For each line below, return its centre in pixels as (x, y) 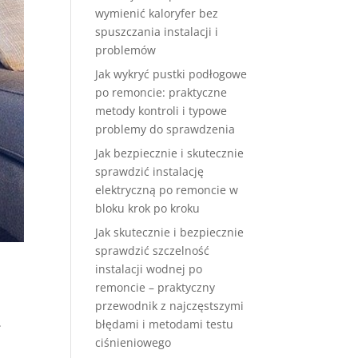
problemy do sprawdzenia (165, 129)
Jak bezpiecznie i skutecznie (170, 153)
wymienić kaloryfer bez (157, 13)
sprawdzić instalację (150, 171)
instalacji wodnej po (149, 269)
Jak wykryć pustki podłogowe (171, 74)
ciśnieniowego (133, 342)
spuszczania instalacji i (157, 32)
